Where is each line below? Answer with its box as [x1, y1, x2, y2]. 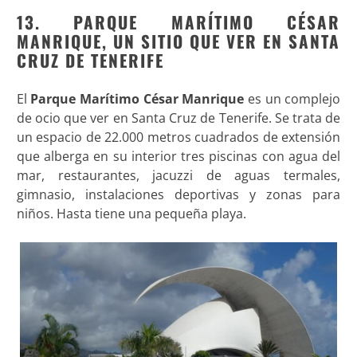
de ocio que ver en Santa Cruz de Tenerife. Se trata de [16, 108, 341, 127]
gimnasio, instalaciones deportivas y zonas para [16, 185, 341, 203]
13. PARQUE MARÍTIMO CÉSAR [16, 9, 341, 34]
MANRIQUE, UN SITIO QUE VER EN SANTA [16, 28, 341, 53]
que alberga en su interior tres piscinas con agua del [16, 147, 341, 165]
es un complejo [244, 89, 341, 108]
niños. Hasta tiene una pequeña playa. [16, 204, 246, 222]
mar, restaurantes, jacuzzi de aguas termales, [16, 166, 341, 184]
